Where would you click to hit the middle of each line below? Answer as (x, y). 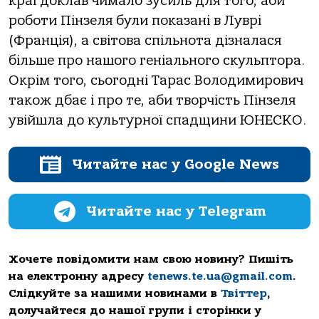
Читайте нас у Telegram (176, 211)
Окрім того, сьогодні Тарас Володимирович (156, 81)
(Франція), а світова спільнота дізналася (145, 41)
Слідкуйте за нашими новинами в (115, 293)
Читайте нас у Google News (176, 164)
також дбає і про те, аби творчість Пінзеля (152, 101)
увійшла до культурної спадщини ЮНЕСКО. (157, 121)
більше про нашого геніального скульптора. (157, 61)
